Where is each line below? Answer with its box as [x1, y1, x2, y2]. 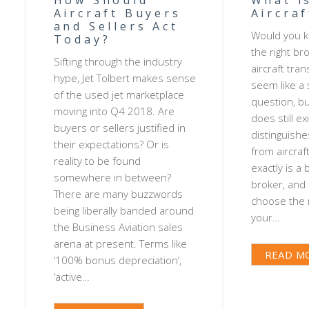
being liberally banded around [53, 203, 194, 218]
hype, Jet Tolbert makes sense [53, 71, 196, 86]
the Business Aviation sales [53, 220, 183, 235]
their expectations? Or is [53, 137, 169, 152]
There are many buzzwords [53, 187, 183, 201]
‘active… [53, 270, 90, 284]
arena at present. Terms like [53, 237, 187, 251]
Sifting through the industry [53, 54, 182, 69]
